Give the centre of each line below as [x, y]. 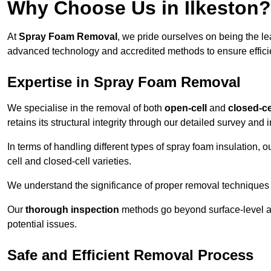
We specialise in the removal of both [86, 108]
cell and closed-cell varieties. [69, 162]
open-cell [186, 108]
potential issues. [42, 224]
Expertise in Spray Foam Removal [124, 82]
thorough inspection [72, 210]
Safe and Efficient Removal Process [130, 255]
